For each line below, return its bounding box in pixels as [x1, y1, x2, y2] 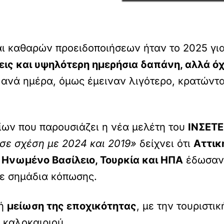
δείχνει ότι [139, 137, 193, 149]
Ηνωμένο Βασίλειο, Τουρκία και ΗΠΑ [1, 154, 183, 166]
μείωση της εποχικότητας [7, 200, 136, 212]
